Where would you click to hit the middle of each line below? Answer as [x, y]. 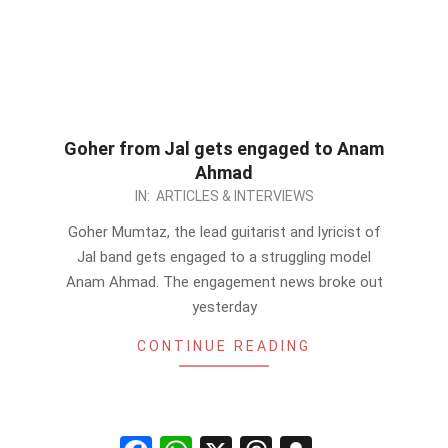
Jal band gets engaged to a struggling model [224, 257]
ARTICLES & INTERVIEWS [234, 196]
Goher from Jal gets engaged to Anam [224, 148]
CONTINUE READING [224, 346]
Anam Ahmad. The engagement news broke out [224, 282]
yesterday [224, 307]
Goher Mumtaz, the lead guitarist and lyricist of [224, 232]
